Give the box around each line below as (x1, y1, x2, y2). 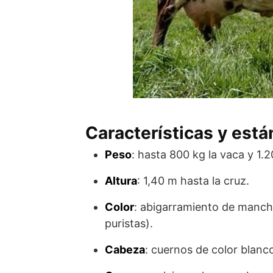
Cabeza (105, 243, 145, 256)
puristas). (105, 217, 153, 230)
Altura (105, 174, 137, 187)
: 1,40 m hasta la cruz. (137, 174, 249, 187)
